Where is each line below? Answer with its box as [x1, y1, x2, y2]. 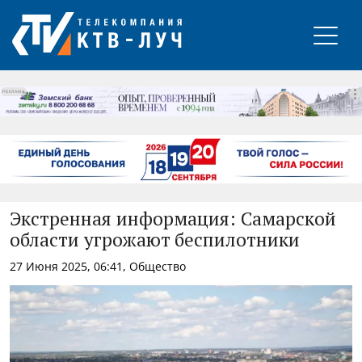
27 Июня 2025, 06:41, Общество [10, 258, 186, 274]
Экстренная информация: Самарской [10, 210, 336, 229]
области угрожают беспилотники [10, 231, 300, 250]
